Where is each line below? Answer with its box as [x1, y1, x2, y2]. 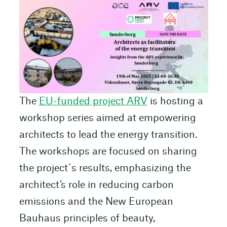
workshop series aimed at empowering [19, 113, 196, 124]
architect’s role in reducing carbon [19, 180, 174, 191]
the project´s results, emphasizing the [19, 164, 191, 174]
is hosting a [147, 97, 203, 107]
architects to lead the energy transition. [19, 130, 198, 140]
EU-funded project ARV [39, 97, 147, 107]
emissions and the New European [19, 197, 173, 207]
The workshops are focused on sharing [19, 147, 197, 157]
